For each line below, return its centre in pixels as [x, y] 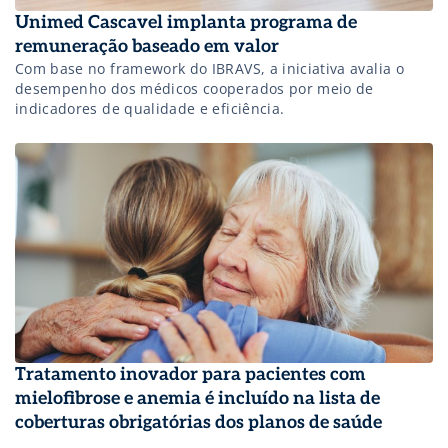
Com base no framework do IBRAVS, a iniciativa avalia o [209, 68]
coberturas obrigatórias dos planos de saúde [198, 423]
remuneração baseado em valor [147, 46]
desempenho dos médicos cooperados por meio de [194, 88]
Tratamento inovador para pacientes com [190, 375]
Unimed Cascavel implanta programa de [186, 22]
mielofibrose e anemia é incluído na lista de [197, 399]
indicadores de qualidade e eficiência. [150, 108]
